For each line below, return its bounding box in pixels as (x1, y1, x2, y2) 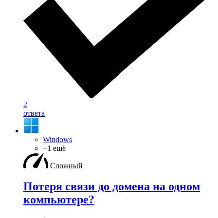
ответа (23, 109, 45, 118)
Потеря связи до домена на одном (23, 180, 200, 193)
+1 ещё (43, 144, 66, 153)
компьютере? (23, 193, 94, 206)
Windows (43, 135, 72, 144)
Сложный (50, 162, 83, 170)
